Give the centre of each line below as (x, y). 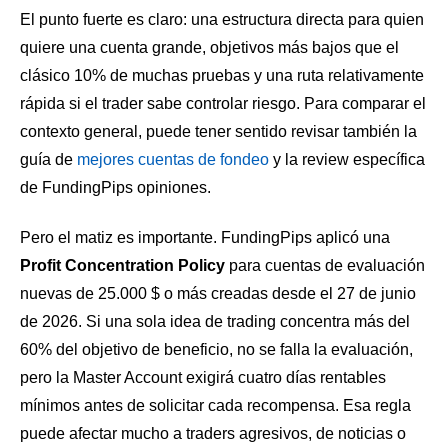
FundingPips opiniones (124, 188)
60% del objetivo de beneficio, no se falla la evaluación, (216, 349)
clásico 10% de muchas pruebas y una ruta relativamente (222, 76)
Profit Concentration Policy (122, 265)
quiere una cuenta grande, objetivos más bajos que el (209, 48)
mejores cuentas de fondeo (173, 160)
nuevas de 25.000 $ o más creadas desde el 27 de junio (218, 293)
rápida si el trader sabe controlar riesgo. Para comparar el (223, 104)
